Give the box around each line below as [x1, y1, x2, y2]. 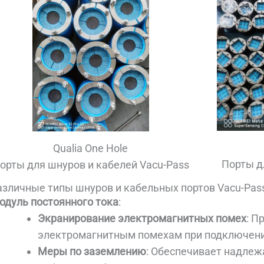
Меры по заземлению [38, 245, 147, 258]
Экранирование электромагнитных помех [38, 212, 247, 225]
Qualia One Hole [53, 141, 128, 154]
